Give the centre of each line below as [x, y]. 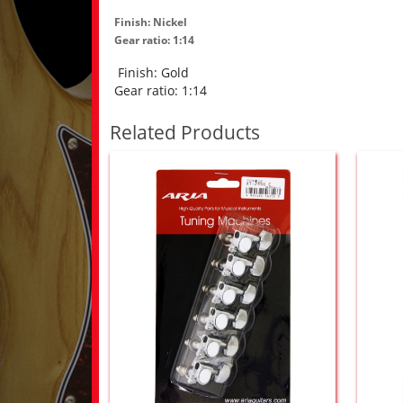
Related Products [185, 133]
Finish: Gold [153, 73]
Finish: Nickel [151, 22]
